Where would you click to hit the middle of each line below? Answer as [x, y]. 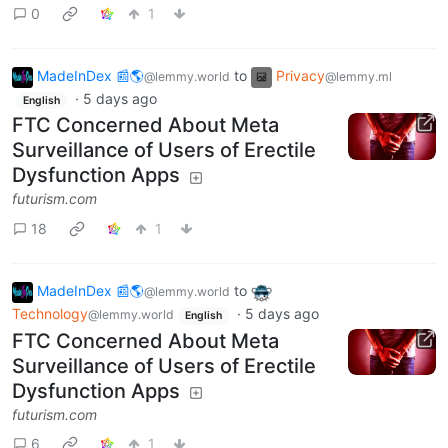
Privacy [300, 76]
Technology [50, 314]
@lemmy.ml [358, 77]
